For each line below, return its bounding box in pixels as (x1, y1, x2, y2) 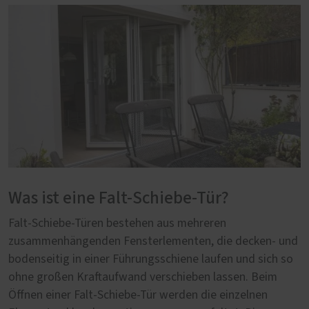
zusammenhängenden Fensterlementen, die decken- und (8, 235, 298, 248)
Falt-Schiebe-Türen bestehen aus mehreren (8, 217, 226, 230)
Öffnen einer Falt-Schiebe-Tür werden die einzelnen (8, 289, 268, 302)
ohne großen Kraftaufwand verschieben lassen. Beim (8, 271, 277, 284)
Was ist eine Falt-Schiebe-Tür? (8, 190, 229, 208)
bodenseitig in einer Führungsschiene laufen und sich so (8, 253, 293, 266)
